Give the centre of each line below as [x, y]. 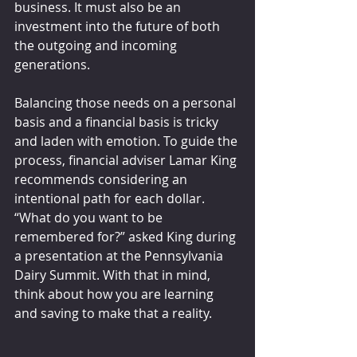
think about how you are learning [116, 294]
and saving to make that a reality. [113, 314]
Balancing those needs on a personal [127, 103]
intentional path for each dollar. [111, 199]
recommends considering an [102, 180]
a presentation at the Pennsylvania [120, 256]
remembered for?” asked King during [127, 237]
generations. [52, 65]
